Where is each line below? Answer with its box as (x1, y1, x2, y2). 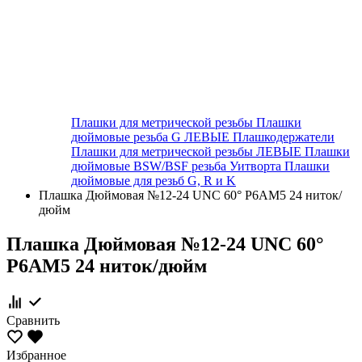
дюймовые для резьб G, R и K (71, 174, 236, 187)
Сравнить (6, 313, 60, 327)
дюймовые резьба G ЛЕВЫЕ (71, 130, 233, 144)
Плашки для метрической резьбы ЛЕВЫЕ (71, 145, 305, 158)
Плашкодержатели (233, 130, 335, 144)
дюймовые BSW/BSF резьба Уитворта (71, 159, 284, 173)
